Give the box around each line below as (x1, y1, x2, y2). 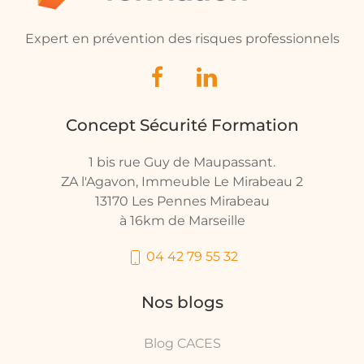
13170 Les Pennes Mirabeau (94, 193, 270, 209)
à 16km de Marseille (119, 212, 245, 228)
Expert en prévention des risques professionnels (24, 30, 340, 46)
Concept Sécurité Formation (65, 115, 299, 135)
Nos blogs (141, 292, 223, 312)
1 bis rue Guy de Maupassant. (89, 154, 275, 170)
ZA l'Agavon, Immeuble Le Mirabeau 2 (61, 173, 303, 189)
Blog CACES (143, 335, 221, 351)
